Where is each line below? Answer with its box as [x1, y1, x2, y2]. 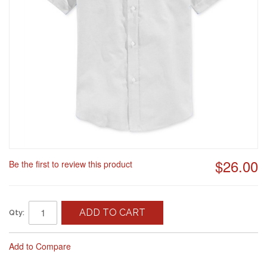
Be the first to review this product [9, 157, 132, 170]
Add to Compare [9, 240, 71, 252]
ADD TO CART [79, 206, 145, 218]
